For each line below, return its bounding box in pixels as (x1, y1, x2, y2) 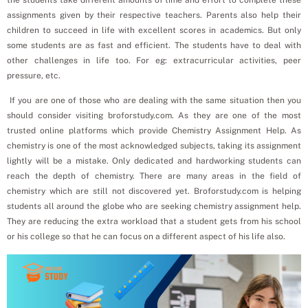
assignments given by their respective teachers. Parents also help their (7, 10, 301, 20)
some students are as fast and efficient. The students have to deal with (7, 40, 301, 50)
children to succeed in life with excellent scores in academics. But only (7, 25, 301, 35)
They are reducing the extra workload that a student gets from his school (7, 217, 301, 227)
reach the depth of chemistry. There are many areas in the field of (7, 171, 301, 181)
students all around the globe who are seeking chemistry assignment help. (7, 201, 301, 212)
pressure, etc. (7, 70, 60, 80)
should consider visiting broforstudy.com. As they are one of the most (7, 111, 301, 121)
